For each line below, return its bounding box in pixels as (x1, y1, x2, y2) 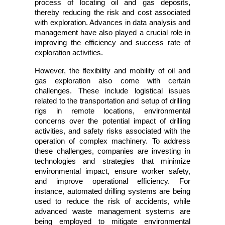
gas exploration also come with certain (35, 77, 190, 85)
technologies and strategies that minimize (35, 157, 190, 165)
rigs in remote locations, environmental (35, 107, 190, 115)
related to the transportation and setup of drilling (35, 97, 190, 105)
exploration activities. (35, 49, 103, 57)
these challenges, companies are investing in (35, 147, 190, 155)
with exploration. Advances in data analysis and (35, 19, 190, 27)
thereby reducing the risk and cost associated (35, 9, 190, 17)
